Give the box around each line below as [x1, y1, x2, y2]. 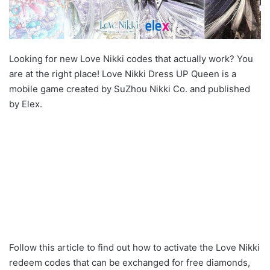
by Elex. [9, 98, 42, 110]
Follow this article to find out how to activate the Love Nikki [9, 241, 260, 253]
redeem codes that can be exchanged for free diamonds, [9, 256, 250, 268]
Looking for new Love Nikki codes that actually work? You [9, 52, 253, 64]
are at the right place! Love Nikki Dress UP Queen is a [9, 67, 236, 80]
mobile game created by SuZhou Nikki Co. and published [9, 83, 250, 95]
